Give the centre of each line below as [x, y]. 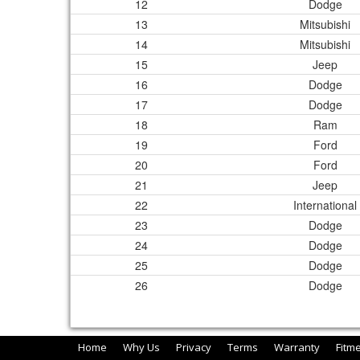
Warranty [297, 347]
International [325, 205]
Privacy [194, 347]
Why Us [141, 347]
